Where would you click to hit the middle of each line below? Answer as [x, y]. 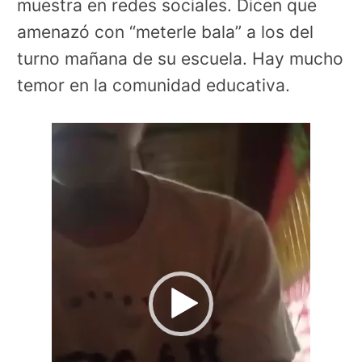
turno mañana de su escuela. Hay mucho [180, 59]
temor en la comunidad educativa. [154, 86]
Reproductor [101, 135]
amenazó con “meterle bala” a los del [165, 32]
